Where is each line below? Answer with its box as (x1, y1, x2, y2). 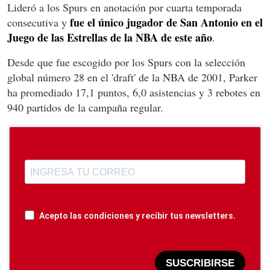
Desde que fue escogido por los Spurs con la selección (7, 55, 245, 70)
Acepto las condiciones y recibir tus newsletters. (39, 211, 236, 221)
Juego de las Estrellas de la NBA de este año (7, 30, 212, 46)
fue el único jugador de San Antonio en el (70, 14, 263, 31)
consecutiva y (7, 15, 70, 30)
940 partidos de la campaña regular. (7, 100, 163, 115)
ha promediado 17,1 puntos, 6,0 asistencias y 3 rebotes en (7, 85, 260, 100)
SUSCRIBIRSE (166, 257, 234, 269)
